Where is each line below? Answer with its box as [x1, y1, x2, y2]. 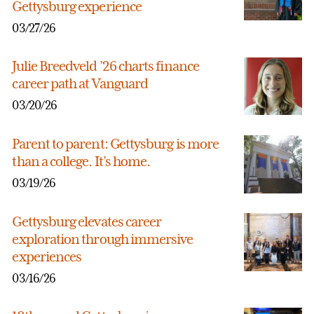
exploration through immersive [12, 231, 193, 248]
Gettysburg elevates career [12, 213, 162, 231]
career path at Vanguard [12, 74, 149, 92]
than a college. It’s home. [12, 153, 151, 170]
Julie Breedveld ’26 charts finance [12, 57, 199, 74]
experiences [12, 248, 82, 266]
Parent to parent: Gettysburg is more [12, 135, 219, 153]
